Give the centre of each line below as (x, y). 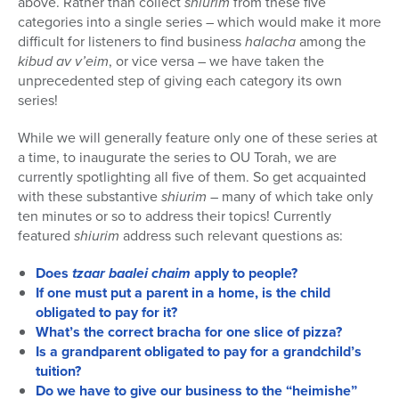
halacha (270, 42)
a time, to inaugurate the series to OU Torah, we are (177, 158)
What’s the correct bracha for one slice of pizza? (189, 332)
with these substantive (90, 197)
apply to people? (244, 273)
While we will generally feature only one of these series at (198, 138)
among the (331, 42)
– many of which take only (290, 197)
